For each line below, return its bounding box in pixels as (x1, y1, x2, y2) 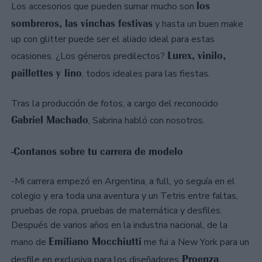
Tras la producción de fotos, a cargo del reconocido (11, 96, 218, 110)
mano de (11, 236, 49, 249)
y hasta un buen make (153, 18, 243, 31)
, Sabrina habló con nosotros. (88, 113, 205, 127)
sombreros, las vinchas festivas (11, 17, 153, 30)
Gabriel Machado (11, 113, 88, 126)
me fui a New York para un (142, 236, 249, 249)
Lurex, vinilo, (167, 49, 226, 63)
